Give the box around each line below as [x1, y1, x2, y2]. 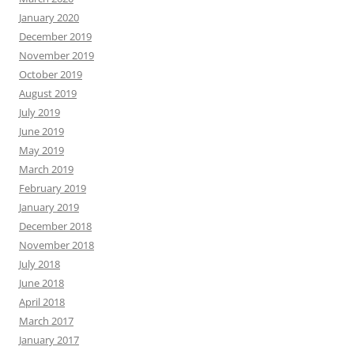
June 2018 [19, 276, 64, 291]
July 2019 [19, 105, 60, 120]
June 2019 [19, 124, 64, 139]
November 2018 [19, 238, 94, 253]
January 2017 [19, 333, 79, 348]
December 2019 [19, 29, 92, 44]
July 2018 [19, 257, 60, 272]
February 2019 [19, 181, 86, 196]
